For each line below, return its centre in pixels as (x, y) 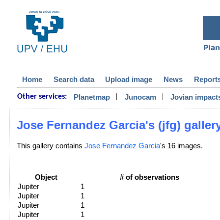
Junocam (140, 97)
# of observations (150, 177)
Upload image (129, 80)
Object (46, 177)
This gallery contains (50, 146)
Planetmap (92, 97)
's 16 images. (181, 146)
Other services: (42, 97)
